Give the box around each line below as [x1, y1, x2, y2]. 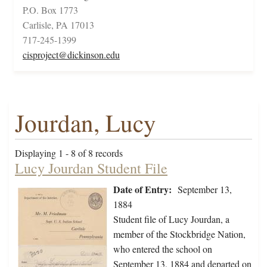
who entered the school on [113, 243, 212, 256]
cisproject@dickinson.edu [23, 48, 120, 61]
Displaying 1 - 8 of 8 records [15, 147, 123, 160]
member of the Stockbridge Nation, [113, 228, 246, 241]
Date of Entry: [113, 182, 172, 197]
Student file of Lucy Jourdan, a [113, 213, 229, 226]
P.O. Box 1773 [23, 4, 78, 17]
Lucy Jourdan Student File [15, 159, 167, 178]
